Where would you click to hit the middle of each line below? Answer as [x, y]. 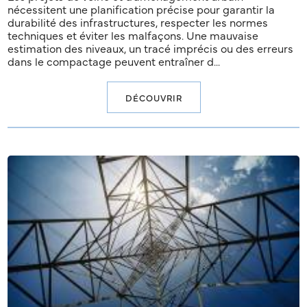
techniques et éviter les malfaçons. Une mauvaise [133, 35]
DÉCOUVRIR [153, 98]
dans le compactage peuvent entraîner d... [114, 61]
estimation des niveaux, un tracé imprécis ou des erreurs [151, 48]
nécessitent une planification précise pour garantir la [142, 9]
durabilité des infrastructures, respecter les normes [138, 22]
